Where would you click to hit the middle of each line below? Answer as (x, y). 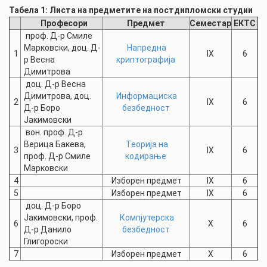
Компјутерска (147, 218)
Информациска (147, 96)
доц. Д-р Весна (55, 84)
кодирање (146, 156)
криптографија (146, 60)
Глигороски (46, 241)
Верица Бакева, (55, 144)
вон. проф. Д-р (53, 132)
